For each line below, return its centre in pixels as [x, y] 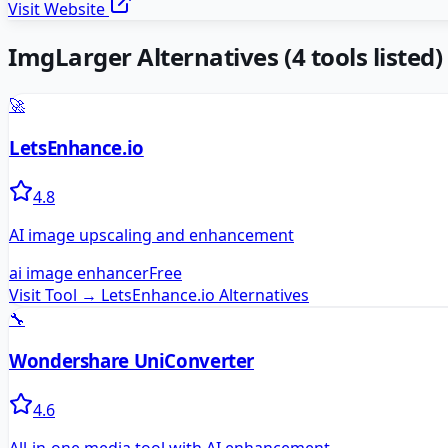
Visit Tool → [53, 294]
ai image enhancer [79, 272]
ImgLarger [70, 57]
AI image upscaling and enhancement [151, 234]
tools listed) [374, 57]
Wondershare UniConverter [132, 361]
